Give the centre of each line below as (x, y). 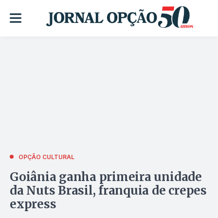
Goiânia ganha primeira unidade (106, 177)
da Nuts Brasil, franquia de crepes (108, 190)
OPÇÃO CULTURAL (46, 157)
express (33, 204)
